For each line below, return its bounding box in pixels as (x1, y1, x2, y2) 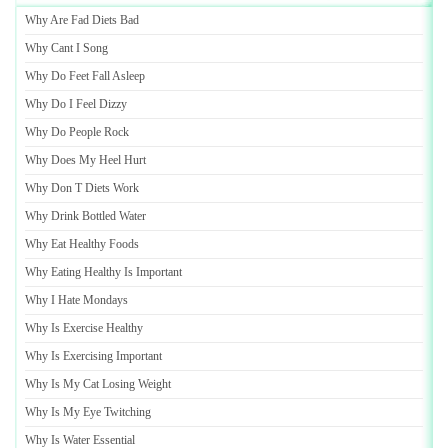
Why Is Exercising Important (25, 349, 162, 363)
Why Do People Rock (25, 125, 129, 139)
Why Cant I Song (25, 41, 108, 55)
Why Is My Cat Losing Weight (25, 377, 171, 391)
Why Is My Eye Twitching (25, 405, 151, 419)
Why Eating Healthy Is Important (25, 265, 182, 279)
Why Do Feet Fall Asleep (25, 69, 145, 83)
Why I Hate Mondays (25, 293, 128, 307)
